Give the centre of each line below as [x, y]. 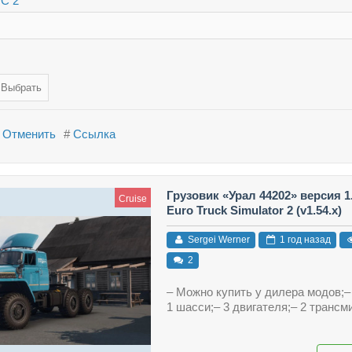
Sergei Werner [217, 240]
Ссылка [94, 134]
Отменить [29, 134]
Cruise [132, 198]
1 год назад [304, 240]
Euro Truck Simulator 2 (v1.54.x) [254, 210]
